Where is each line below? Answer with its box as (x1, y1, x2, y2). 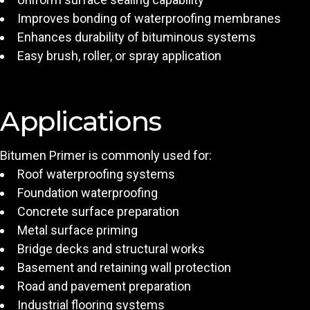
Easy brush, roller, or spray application (17, 48, 221, 64)
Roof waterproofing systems (17, 167, 175, 182)
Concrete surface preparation (17, 204, 179, 219)
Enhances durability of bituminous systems (17, 30, 256, 45)
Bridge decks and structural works (17, 241, 205, 257)
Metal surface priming (17, 223, 138, 238)
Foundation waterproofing (17, 185, 158, 201)
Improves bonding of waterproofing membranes (17, 11, 281, 26)
